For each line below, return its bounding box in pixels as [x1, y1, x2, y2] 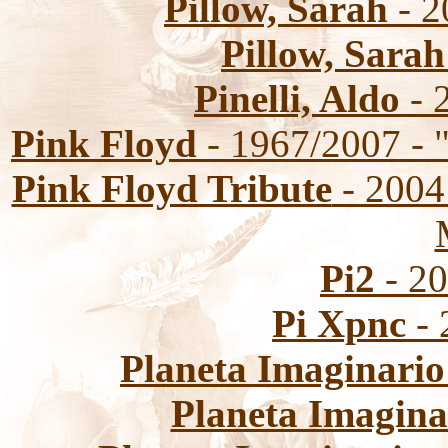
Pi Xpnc [272, 302, 406, 345]
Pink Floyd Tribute [11, 167, 332, 210]
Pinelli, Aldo [194, 77, 400, 120]
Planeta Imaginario [120, 347, 445, 390]
